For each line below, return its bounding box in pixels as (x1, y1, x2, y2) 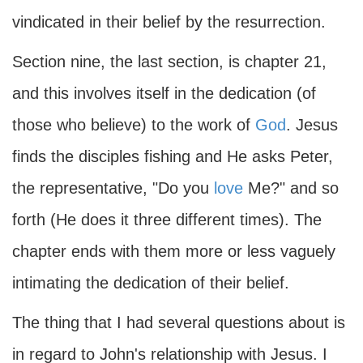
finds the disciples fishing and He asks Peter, (12, 147, 333, 165)
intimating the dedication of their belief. (12, 274, 289, 292)
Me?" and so (243, 179, 339, 197)
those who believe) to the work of (12, 116, 255, 134)
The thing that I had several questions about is (12, 314, 345, 331)
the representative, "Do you (12, 179, 214, 197)
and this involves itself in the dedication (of (12, 84, 316, 102)
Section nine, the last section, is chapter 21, (12, 53, 327, 70)
